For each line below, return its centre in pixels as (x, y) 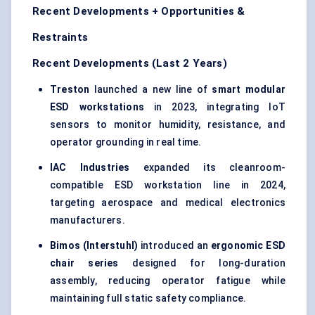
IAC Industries (90, 168)
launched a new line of (151, 90)
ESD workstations (97, 107)
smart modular (249, 90)
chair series (84, 263)
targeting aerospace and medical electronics (168, 203)
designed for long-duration (202, 263)
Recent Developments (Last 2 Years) (130, 64)
